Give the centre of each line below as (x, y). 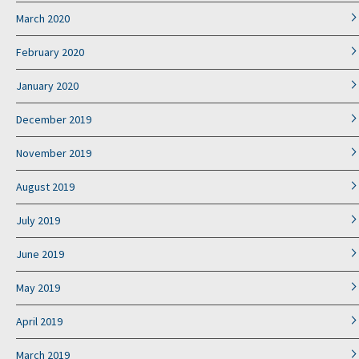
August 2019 (45, 187)
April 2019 (39, 322)
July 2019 (38, 221)
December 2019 (54, 120)
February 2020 (50, 52)
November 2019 (54, 153)
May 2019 (38, 288)
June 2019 (40, 254)
